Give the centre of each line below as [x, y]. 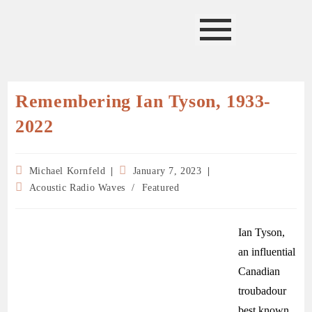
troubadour [263, 291]
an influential [267, 252]
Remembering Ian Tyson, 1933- [143, 101]
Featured [161, 188]
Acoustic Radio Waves [77, 188]
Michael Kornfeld [67, 171]
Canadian [259, 271]
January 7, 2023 [167, 171]
